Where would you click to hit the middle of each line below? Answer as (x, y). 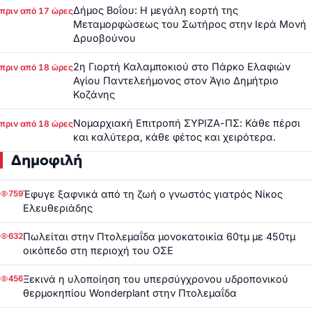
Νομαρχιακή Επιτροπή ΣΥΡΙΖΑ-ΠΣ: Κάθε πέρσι (187, 123)
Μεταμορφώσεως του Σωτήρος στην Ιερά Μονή (190, 24)
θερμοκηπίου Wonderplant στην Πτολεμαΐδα (130, 292)
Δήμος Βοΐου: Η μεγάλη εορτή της (156, 10)
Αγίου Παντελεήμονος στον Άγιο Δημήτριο (176, 80)
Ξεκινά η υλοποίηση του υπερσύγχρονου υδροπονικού (156, 279)
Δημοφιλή (47, 160)
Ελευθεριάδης (58, 208)
